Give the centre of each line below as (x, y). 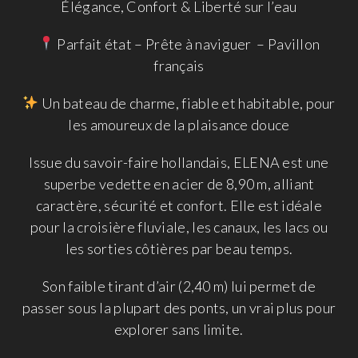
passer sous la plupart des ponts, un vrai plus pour (179, 307)
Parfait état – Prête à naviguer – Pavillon (187, 44)
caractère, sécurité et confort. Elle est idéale (179, 205)
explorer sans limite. (179, 329)
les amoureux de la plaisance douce (179, 124)
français (179, 65)
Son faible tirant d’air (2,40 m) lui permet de (179, 286)
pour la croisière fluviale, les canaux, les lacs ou (179, 227)
